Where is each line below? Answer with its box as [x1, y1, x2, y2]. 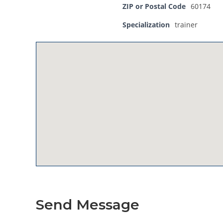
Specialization [122, 20, 170, 29]
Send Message [36, 196, 139, 213]
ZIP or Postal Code [122, 1, 186, 11]
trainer [175, 20, 198, 29]
